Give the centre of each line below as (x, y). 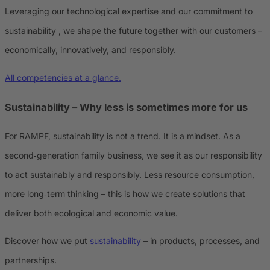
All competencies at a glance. (63, 78)
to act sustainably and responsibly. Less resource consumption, (130, 175)
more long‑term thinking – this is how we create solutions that (125, 194)
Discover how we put (47, 241)
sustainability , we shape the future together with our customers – (133, 31)
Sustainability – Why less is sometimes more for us (126, 107)
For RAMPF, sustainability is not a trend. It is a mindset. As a (123, 136)
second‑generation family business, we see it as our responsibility (133, 155)
